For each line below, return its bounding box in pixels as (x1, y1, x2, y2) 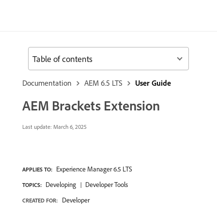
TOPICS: (22, 181, 42, 188)
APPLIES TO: (22, 166, 52, 173)
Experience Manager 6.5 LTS (56, 165, 132, 173)
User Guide (135, 78, 171, 88)
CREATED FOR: (22, 197, 58, 204)
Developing (46, 180, 76, 189)
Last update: (22, 123, 52, 130)
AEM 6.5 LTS (84, 78, 123, 88)
